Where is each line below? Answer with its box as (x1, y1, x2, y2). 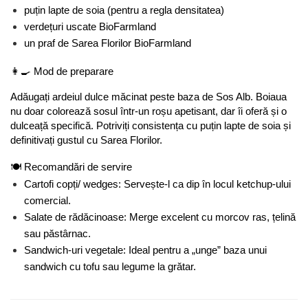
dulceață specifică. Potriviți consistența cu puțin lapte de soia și (10, 120, 291, 132)
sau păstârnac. (24, 228, 91, 240)
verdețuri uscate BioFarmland (24, 21, 156, 33)
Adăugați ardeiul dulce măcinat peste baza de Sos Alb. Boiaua (10, 91, 287, 103)
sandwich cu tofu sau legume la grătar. (24, 261, 196, 273)
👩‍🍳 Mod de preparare (10, 66, 113, 78)
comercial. (24, 195, 71, 207)
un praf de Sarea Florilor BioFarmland (24, 38, 191, 49)
